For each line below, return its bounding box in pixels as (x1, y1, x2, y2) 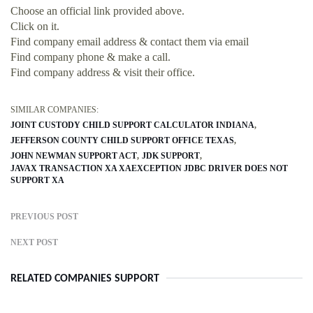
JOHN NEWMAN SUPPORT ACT (10, 151, 137, 161)
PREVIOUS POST (10, 212, 78, 222)
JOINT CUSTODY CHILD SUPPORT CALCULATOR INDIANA (10, 120, 254, 131)
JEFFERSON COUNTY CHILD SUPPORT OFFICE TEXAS (10, 136, 234, 146)
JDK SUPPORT (142, 151, 200, 161)
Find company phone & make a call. (10, 51, 170, 64)
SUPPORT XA (10, 175, 64, 186)
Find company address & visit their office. (10, 66, 195, 79)
